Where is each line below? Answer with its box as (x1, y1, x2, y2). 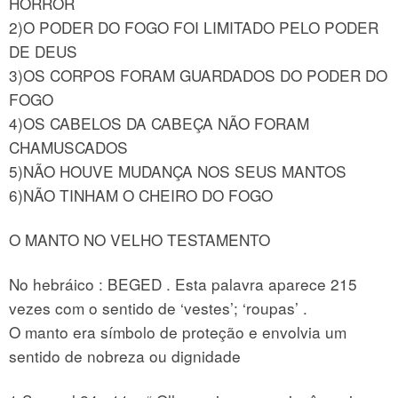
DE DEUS (9, 39, 77, 62)
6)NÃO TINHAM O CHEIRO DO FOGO (9, 183, 273, 206)
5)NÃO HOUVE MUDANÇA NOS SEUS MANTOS (9, 159, 346, 182)
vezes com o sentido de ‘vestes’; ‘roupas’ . (9, 296, 307, 319)
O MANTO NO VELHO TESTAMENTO (9, 227, 270, 251)
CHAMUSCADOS (9, 135, 128, 158)
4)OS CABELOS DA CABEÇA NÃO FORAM (9, 111, 309, 134)
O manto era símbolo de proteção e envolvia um (9, 320, 346, 343)
